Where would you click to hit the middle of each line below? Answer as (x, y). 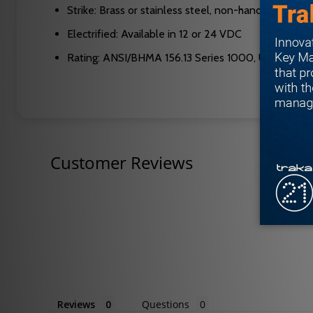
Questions (166, 305)
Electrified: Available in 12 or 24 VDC (154, 34)
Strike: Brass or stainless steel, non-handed (171, 10)
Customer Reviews (122, 163)
